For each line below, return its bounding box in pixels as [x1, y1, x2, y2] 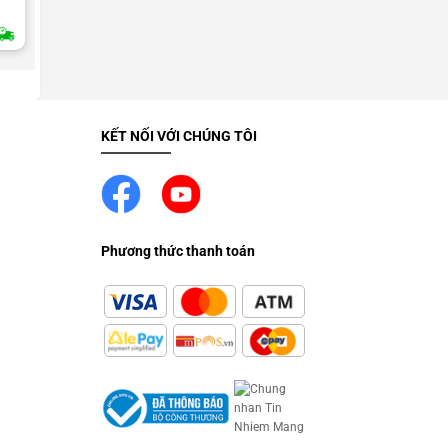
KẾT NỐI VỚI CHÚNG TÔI [101, 127, 258, 144]
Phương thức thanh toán [101, 243, 256, 260]
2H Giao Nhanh [205, 31, 276, 43]
